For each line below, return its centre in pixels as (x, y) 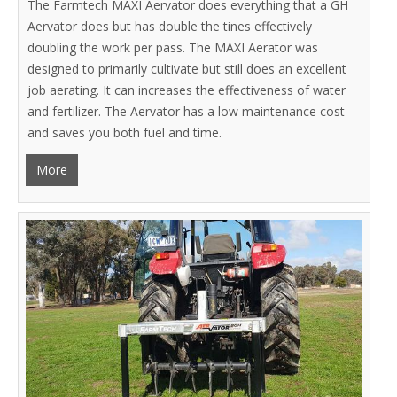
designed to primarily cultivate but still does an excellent (187, 68)
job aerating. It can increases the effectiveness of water (187, 90)
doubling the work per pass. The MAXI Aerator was (173, 47)
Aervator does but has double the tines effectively (170, 26)
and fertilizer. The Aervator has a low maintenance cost (187, 111)
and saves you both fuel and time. (125, 132)
